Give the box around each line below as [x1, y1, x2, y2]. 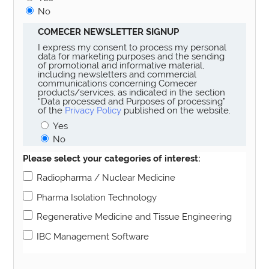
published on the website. [121, 105, 231, 116]
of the [38, 105, 65, 116]
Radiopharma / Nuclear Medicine [37, 172, 176, 183]
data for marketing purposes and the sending [38, 51, 225, 62]
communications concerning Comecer [38, 78, 198, 89]
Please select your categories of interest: [23, 153, 201, 163]
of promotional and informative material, [38, 60, 205, 71]
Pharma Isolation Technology [37, 192, 157, 202]
